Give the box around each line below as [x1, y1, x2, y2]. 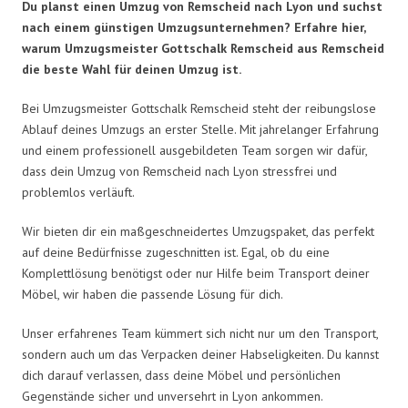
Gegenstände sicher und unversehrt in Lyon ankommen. [22, 387, 323, 404]
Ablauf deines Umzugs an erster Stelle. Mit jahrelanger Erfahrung [22, 120, 379, 138]
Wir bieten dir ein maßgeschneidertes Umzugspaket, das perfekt [22, 222, 374, 240]
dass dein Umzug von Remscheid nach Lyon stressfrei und [22, 162, 337, 179]
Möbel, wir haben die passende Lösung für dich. [22, 285, 283, 302]
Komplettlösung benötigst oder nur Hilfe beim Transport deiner [22, 264, 370, 281]
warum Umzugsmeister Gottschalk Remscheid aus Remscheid [22, 39, 384, 56]
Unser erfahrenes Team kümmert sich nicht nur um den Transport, [22, 324, 378, 342]
